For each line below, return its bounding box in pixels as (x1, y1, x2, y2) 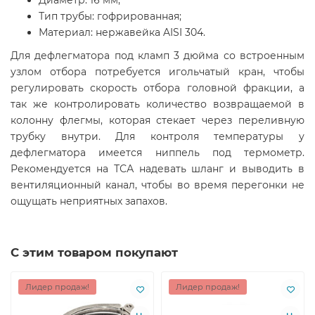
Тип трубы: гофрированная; (39, 10, 181, 23)
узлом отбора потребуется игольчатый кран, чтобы (11, 65, 304, 79)
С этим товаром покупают (11, 245, 178, 260)
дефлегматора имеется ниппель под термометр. (11, 146, 304, 160)
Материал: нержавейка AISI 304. (39, 26, 205, 39)
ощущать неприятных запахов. (11, 195, 167, 208)
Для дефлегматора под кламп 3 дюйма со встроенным (11, 49, 304, 63)
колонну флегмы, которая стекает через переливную (11, 114, 304, 127)
